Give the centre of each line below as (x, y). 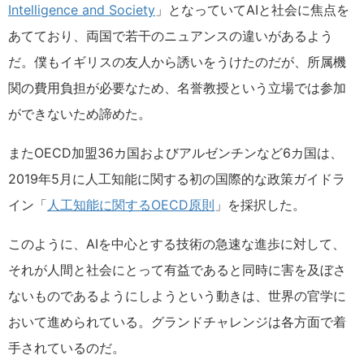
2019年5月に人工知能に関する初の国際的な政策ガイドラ (177, 179)
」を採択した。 (260, 205)
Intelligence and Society (82, 10)
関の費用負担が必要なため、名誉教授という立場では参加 (177, 88)
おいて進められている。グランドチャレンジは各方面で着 (177, 322)
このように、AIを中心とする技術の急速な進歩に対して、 (177, 244)
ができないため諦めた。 (80, 114)
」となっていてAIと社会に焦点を (252, 10)
